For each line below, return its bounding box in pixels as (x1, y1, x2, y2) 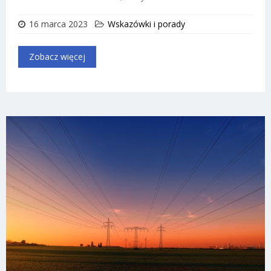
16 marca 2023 (29, 18, 88, 30)
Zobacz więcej (29, 50, 85, 62)
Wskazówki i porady (108, 18, 185, 30)
